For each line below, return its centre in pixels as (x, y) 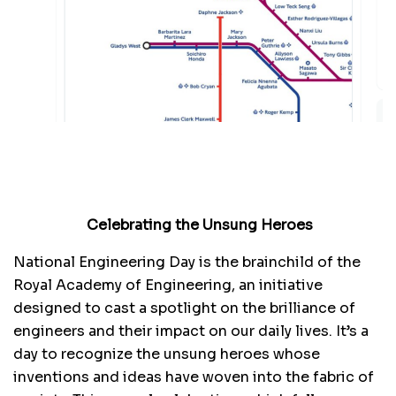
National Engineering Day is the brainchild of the (187, 262)
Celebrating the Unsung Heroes (198, 225)
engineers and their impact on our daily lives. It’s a (191, 331)
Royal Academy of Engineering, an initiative (168, 285)
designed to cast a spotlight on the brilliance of (184, 308)
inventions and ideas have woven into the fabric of (194, 377)
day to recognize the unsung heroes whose (167, 354)
